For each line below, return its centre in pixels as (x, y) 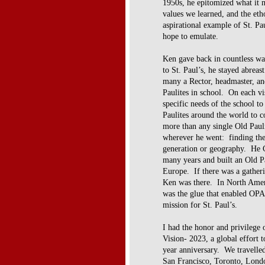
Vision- (176, 238)
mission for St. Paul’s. (200, 205)
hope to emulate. (190, 36)
